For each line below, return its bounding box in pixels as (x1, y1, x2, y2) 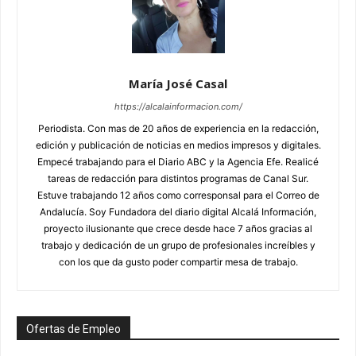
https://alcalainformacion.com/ (114, 100, 242, 112)
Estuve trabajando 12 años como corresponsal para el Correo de (37, 188, 319, 201)
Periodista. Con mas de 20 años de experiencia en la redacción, (37, 122, 319, 134)
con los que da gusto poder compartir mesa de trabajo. (58, 255, 298, 268)
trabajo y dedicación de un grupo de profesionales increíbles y (41, 238, 315, 251)
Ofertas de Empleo (26, 322, 121, 335)
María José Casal (129, 75, 227, 91)
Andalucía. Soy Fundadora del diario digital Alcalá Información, (40, 205, 316, 218)
